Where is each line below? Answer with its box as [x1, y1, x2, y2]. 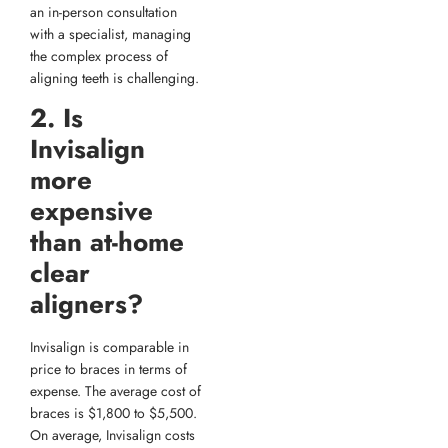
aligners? [30, 285, 143, 324]
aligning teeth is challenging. [30, 67, 199, 88]
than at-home [30, 223, 184, 262]
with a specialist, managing [30, 23, 191, 44]
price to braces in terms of [30, 359, 187, 380]
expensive [30, 192, 153, 231]
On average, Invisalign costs [30, 425, 195, 446]
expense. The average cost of [30, 381, 201, 402]
